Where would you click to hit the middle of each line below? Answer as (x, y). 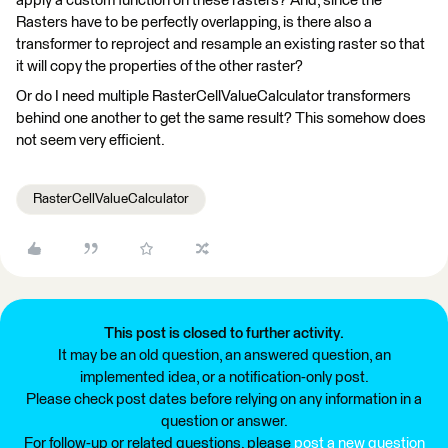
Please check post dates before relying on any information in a (224, 399)
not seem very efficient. (90, 140)
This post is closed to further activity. (224, 333)
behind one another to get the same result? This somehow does (221, 118)
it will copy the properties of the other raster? (159, 66)
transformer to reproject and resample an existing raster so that (220, 44)
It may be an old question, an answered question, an (224, 355)
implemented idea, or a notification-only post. (224, 377)
